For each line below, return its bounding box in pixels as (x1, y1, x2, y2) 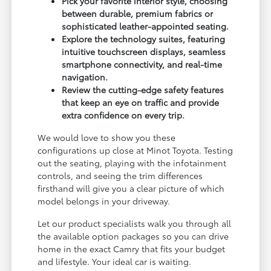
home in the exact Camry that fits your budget (38, 243, 226, 255)
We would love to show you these (38, 131, 176, 144)
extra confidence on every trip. (62, 109, 185, 122)
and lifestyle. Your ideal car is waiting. (38, 255, 192, 268)
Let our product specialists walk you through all (38, 217, 232, 230)
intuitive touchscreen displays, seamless (62, 45, 226, 58)
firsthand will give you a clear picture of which (38, 182, 225, 195)
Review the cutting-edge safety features (62, 83, 224, 96)
